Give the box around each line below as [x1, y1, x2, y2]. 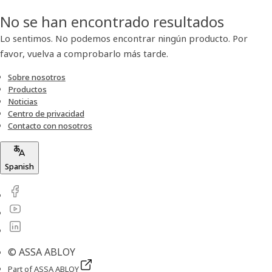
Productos [7, 84, 47, 95]
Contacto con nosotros [7, 120, 92, 131]
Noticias [7, 96, 38, 107]
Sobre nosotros [7, 72, 66, 83]
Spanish [5, 161, 34, 172]
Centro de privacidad [7, 108, 84, 119]
